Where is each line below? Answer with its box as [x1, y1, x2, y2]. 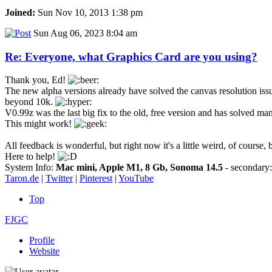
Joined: [5, 7, 35, 18]
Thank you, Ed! [5, 75, 68, 86]
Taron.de [5, 173, 39, 184]
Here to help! [5, 151, 58, 162]
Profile [29, 235, 55, 246]
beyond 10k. [5, 97, 55, 107]
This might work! [5, 118, 74, 129]
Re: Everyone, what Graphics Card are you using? [5, 50, 257, 63]
